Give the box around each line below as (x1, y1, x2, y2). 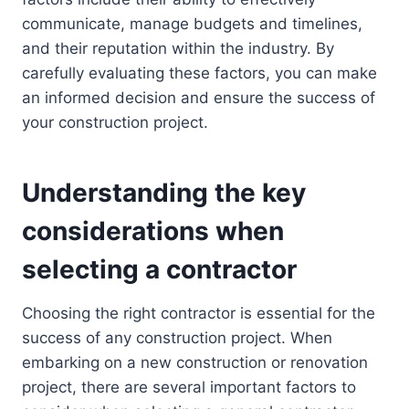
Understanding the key (22, 177, 306, 209)
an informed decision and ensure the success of (22, 89, 375, 108)
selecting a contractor (22, 254, 297, 286)
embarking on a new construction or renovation (22, 353, 368, 372)
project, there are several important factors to (22, 378, 356, 397)
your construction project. (22, 113, 208, 132)
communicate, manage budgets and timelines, (22, 15, 362, 34)
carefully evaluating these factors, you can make (22, 64, 377, 83)
